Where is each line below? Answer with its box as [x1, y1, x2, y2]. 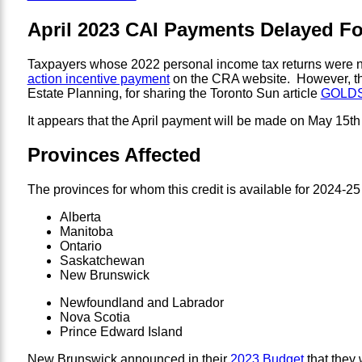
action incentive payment [27, 71, 170, 86]
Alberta [59, 210, 101, 225]
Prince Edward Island [59, 325, 183, 339]
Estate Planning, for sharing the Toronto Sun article [27, 86, 321, 100]
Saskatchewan [59, 254, 145, 268]
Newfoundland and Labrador [59, 296, 224, 310]
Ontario [59, 239, 102, 254]
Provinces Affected [27, 144, 201, 166]
